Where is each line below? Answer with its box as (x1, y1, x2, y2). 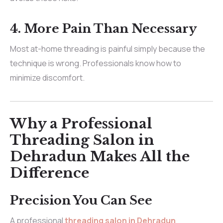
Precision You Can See (10, 193, 152, 209)
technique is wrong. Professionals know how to (10, 58, 181, 69)
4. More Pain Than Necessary (10, 20, 197, 36)
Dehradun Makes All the (10, 147, 190, 165)
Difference (10, 164, 89, 182)
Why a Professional (10, 114, 152, 132)
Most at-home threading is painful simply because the (10, 43, 205, 54)
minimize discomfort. (10, 72, 85, 83)
